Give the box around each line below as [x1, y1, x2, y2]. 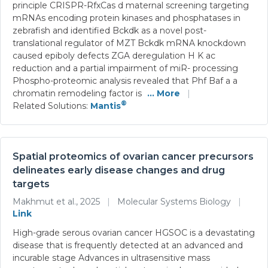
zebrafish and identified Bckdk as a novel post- [13, 25, 206, 36]
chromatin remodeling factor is [13, 87, 144, 99]
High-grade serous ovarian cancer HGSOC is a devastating [13, 227, 255, 238]
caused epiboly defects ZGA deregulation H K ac [13, 50, 215, 61]
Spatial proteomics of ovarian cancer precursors [13, 150, 254, 162]
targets [13, 178, 50, 190]
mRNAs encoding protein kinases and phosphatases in [13, 12, 240, 23]
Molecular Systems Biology [115, 196, 233, 207]
